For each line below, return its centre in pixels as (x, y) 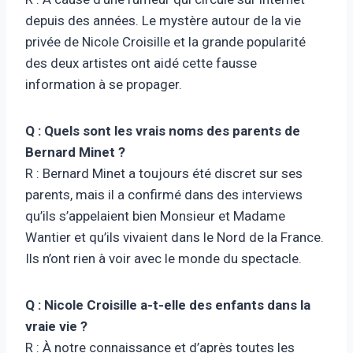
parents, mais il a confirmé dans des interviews (164, 194)
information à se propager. (104, 84)
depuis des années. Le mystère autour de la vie (163, 20)
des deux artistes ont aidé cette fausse (141, 63)
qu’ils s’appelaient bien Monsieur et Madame (155, 216)
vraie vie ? (56, 326)
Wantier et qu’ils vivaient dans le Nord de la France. (175, 237)
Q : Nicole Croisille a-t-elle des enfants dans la (168, 305)
